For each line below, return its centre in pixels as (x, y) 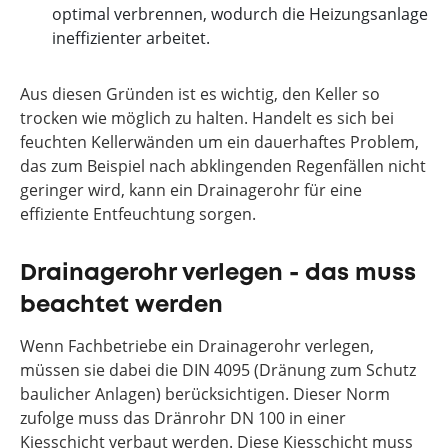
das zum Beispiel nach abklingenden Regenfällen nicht (223, 166)
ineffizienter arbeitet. (131, 38)
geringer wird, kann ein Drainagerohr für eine (191, 190)
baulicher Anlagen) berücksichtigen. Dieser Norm (205, 394)
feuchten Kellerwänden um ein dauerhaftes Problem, (219, 142)
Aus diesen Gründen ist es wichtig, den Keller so (200, 94)
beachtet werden (121, 305)
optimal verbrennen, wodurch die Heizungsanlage (240, 14)
